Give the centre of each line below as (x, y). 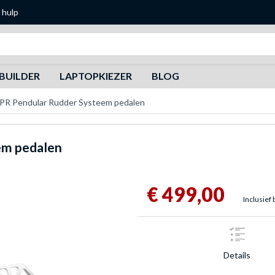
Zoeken (100, 39)
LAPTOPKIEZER (95, 76)
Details (237, 255)
